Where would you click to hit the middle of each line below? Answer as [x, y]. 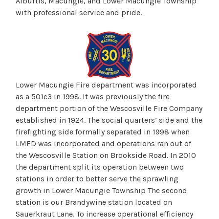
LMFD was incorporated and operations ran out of [103, 144]
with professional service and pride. [79, 13]
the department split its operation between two [100, 167]
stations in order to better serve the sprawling [97, 179]
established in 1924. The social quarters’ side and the [109, 120]
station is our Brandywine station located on [94, 202]
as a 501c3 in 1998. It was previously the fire [93, 97]
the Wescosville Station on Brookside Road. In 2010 [106, 155]
